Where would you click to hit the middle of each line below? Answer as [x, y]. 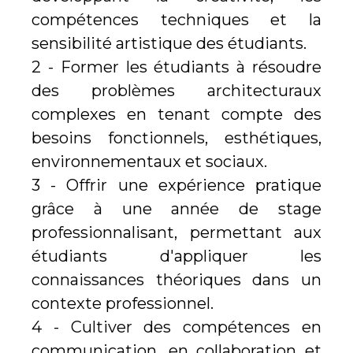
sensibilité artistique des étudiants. [169, 44]
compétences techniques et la [176, 20]
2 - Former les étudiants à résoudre [176, 67]
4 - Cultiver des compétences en [176, 327]
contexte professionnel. [123, 304]
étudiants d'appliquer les [176, 256]
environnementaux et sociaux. [149, 162]
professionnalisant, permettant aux [176, 233]
